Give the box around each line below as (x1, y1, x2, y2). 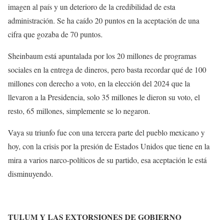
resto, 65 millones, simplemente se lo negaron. (8, 106, 150, 116)
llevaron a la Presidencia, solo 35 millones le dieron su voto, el (8, 92, 200, 102)
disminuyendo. (8, 168, 53, 179)
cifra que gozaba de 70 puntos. (8, 29, 103, 39)
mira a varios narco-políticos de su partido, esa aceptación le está (8, 155, 207, 165)
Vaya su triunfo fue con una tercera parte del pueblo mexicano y (8, 127, 205, 137)
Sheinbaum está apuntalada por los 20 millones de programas (8, 51, 196, 61)
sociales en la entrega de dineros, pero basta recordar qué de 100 (8, 64, 206, 75)
